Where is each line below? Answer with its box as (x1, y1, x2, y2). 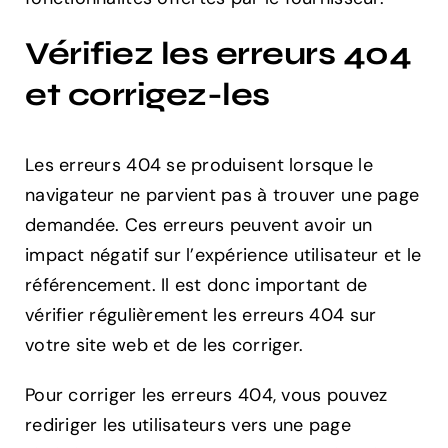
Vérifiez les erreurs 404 (25, 33, 412, 73)
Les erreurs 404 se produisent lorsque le (25, 153, 373, 178)
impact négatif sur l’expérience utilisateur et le (25, 243, 422, 268)
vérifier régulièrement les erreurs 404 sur (25, 303, 377, 328)
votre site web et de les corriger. (25, 333, 304, 358)
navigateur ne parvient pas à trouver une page (25, 183, 420, 208)
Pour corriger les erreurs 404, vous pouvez (25, 383, 388, 408)
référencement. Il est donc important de (25, 273, 368, 298)
